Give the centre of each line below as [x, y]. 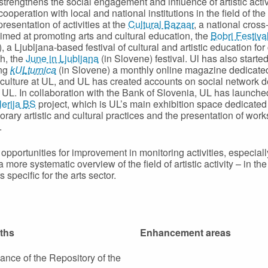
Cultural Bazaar [161, 24]
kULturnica [33, 70]
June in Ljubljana [62, 58]
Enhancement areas [185, 232]
